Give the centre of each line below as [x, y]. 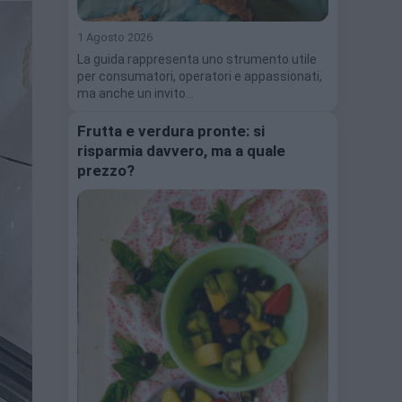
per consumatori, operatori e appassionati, [200, 76]
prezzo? [106, 170]
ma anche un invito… [135, 93]
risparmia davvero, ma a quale [181, 150]
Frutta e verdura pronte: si [171, 131]
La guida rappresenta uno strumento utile [197, 59]
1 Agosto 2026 [115, 37]
